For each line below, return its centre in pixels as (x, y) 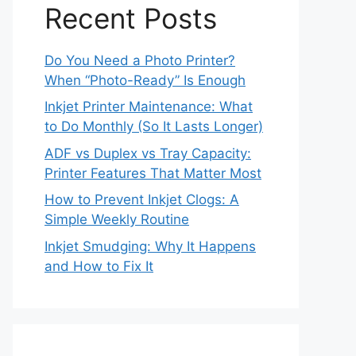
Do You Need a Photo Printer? (140, 60)
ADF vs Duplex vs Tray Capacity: (148, 153)
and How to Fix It (99, 266)
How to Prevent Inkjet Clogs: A (142, 199)
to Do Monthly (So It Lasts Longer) (154, 126)
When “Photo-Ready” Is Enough (145, 80)
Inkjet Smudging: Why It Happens (150, 246)
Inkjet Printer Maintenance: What (149, 106)
